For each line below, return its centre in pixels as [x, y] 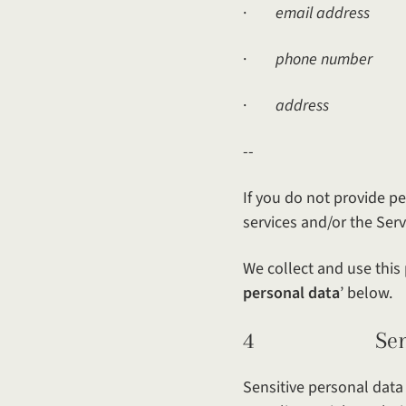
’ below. [366, 293]
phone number [324, 59]
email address [323, 13]
